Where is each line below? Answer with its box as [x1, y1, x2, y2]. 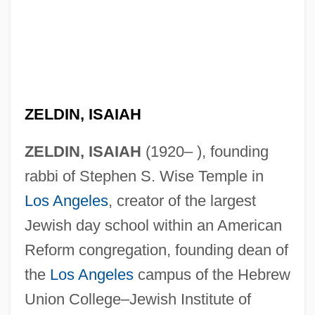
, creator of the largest [108, 191, 256, 210]
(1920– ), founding [141, 142, 269, 160]
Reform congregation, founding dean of [24, 240, 288, 259]
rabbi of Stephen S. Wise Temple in [24, 167, 264, 185]
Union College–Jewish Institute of [24, 290, 251, 308]
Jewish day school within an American [24, 216, 282, 234]
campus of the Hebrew [133, 265, 290, 283]
